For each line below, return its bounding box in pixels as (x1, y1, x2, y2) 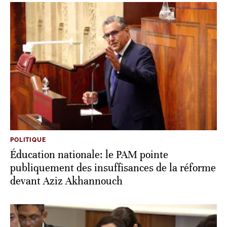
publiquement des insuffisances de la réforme (10, 162, 216, 175)
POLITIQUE (10, 136, 46, 144)
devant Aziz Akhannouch (10, 175, 123, 188)
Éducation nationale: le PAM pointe (10, 148, 168, 162)
